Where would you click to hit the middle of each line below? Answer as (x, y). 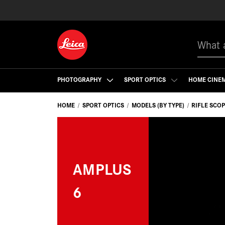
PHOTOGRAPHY (80, 79)
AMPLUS (102, 168)
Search (208, 37)
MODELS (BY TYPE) (158, 105)
